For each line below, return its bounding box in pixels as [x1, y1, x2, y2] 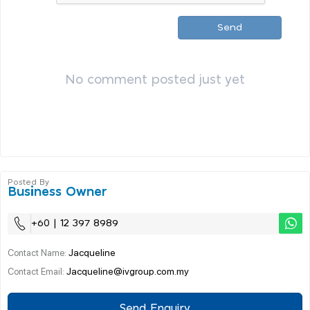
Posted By [8, 178, 49, 186]
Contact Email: [8, 264, 66, 277]
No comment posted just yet [65, 73, 245, 86]
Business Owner [8, 185, 107, 199]
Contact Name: [8, 246, 69, 258]
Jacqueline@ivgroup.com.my [66, 264, 189, 277]
